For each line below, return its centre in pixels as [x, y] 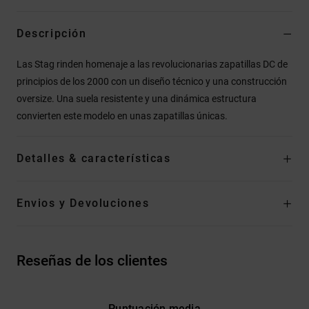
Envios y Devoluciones [83, 203]
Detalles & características [94, 159]
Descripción [52, 34]
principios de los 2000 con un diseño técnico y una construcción [152, 82]
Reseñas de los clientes [92, 261]
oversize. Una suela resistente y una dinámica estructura [137, 99]
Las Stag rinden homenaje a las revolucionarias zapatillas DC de [152, 64]
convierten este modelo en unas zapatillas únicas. [122, 116]
